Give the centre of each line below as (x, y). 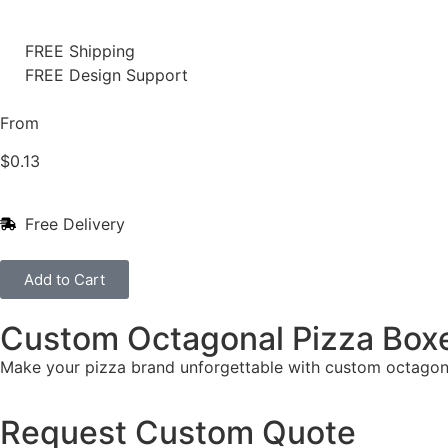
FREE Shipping (80, 51)
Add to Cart (64, 279)
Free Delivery (75, 223)
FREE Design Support (106, 75)
